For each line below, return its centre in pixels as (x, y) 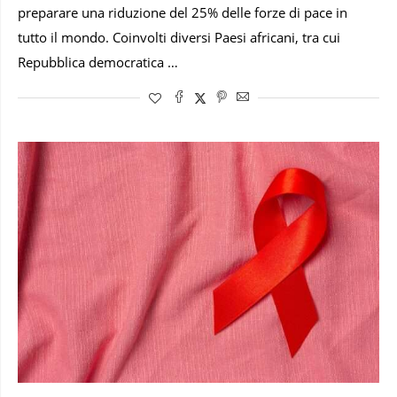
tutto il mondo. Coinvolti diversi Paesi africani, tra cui (179, 37)
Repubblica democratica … (98, 62)
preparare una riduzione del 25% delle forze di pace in (183, 12)
